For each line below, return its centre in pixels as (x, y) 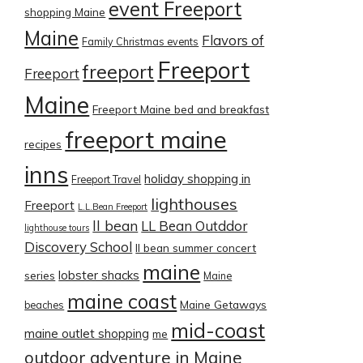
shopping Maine (65, 12)
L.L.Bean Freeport (113, 207)
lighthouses (194, 204)
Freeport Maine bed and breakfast (181, 109)
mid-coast (218, 331)
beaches (45, 305)
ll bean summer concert (196, 248)
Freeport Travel (107, 179)
